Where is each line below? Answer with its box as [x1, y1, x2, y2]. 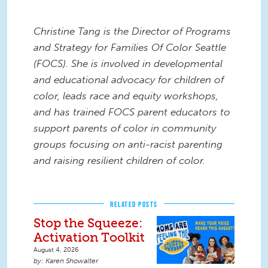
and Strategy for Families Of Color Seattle [33, 41, 226, 53]
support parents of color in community [33, 121, 216, 134]
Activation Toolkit [33, 229, 148, 245]
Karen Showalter [45, 256, 98, 265]
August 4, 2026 [33, 245, 79, 254]
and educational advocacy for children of [33, 73, 224, 86]
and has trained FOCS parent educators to [33, 105, 230, 118]
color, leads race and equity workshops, [33, 89, 218, 102]
